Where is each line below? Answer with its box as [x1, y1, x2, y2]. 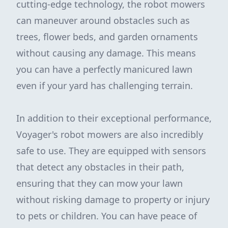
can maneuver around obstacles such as [16, 14, 190, 26]
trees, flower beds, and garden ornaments [16, 31, 198, 43]
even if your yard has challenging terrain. [16, 79, 193, 92]
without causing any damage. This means [16, 47, 196, 59]
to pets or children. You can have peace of [16, 210, 197, 222]
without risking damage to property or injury [16, 193, 210, 206]
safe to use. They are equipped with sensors [16, 145, 206, 157]
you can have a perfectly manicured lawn [16, 63, 192, 75]
